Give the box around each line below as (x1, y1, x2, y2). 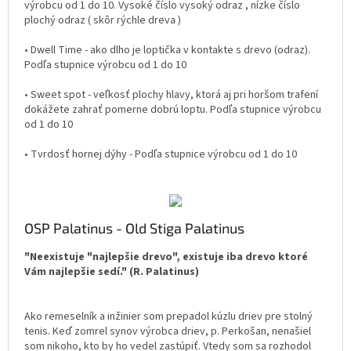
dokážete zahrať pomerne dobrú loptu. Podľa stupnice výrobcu (24, 102, 321, 118)
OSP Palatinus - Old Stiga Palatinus (24, 219, 244, 237)
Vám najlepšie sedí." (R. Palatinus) (24, 263, 199, 280)
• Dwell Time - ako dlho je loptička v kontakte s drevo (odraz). (24, 42, 310, 59)
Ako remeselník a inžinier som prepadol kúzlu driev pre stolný (24, 308, 313, 324)
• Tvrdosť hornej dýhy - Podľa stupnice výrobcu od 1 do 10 (24, 147, 297, 163)
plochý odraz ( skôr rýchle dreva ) (24, 13, 181, 29)
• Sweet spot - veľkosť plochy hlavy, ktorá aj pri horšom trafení (24, 87, 318, 103)
